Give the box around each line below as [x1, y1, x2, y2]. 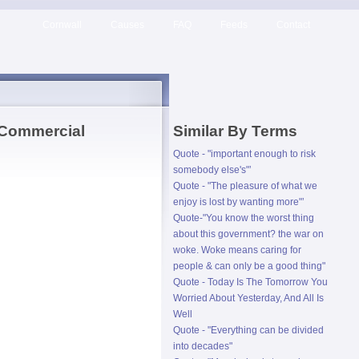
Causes [111, 19, 144, 30]
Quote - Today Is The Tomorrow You [173, 276, 328, 288]
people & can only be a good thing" [173, 260, 325, 272]
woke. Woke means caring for [173, 244, 301, 256]
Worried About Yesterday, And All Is [173, 292, 324, 304]
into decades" [173, 341, 232, 352]
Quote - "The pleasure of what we [173, 180, 317, 192]
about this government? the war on [173, 228, 324, 240]
